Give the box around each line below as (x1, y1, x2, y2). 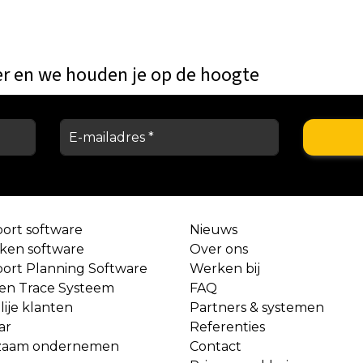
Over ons (189, 241, 248, 257)
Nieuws (189, 221, 237, 237)
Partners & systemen (189, 299, 324, 315)
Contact (189, 338, 241, 354)
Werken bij (189, 260, 260, 276)
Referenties (189, 318, 265, 335)
